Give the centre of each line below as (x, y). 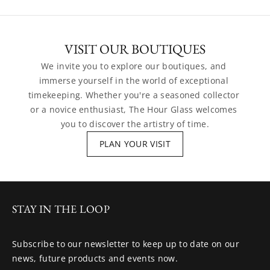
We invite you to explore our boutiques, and (133, 66)
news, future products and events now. (95, 258)
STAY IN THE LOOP (61, 209)
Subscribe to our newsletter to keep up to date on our (126, 244)
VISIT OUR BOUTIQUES (135, 49)
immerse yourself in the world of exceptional (133, 80)
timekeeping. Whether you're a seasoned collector (134, 95)
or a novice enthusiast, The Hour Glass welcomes (134, 109)
